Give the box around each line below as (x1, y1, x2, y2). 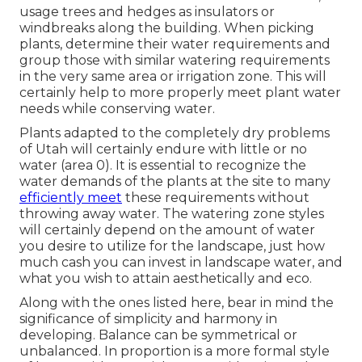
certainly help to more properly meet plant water (19, 85, 341, 101)
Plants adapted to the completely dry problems (19, 125, 330, 141)
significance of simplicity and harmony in (19, 311, 277, 327)
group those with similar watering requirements (19, 53, 330, 69)
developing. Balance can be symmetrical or (19, 327, 297, 343)
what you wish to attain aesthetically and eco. (19, 271, 312, 287)
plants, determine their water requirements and (19, 36, 330, 53)
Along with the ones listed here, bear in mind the (19, 295, 334, 311)
